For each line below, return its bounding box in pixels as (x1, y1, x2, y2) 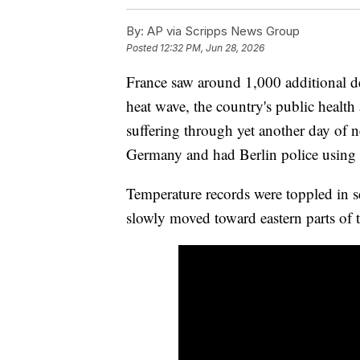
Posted (126, 42, 160, 55)
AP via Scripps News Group (144, 23, 300, 39)
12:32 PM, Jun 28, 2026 (160, 42, 264, 55)
